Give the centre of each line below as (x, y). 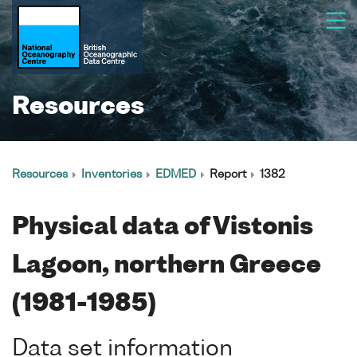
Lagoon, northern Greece (167, 266)
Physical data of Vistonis (163, 228)
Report (228, 175)
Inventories (112, 175)
